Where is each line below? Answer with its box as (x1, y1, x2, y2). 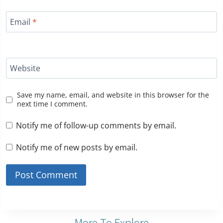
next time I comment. (16, 99, 88, 109)
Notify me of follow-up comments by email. (16, 120, 177, 131)
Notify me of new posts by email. (16, 142, 138, 153)
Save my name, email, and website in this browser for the (16, 90, 209, 100)
